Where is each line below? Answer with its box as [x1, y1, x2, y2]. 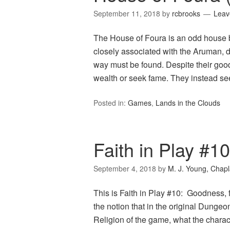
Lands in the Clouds [156, 98, 220, 108]
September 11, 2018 [93, 8, 160, 19]
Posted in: [93, 98, 128, 108]
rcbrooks [172, 8, 200, 19]
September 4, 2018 [93, 163, 156, 174]
